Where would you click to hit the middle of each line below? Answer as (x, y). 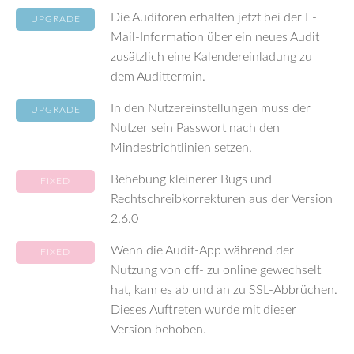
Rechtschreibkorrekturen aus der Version (222, 199)
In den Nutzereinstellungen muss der (211, 108)
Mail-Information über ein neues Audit (215, 37)
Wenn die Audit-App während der (202, 250)
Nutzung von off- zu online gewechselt (216, 270)
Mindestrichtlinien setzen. (181, 148)
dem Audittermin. (158, 77)
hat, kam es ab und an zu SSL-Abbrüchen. (224, 290)
